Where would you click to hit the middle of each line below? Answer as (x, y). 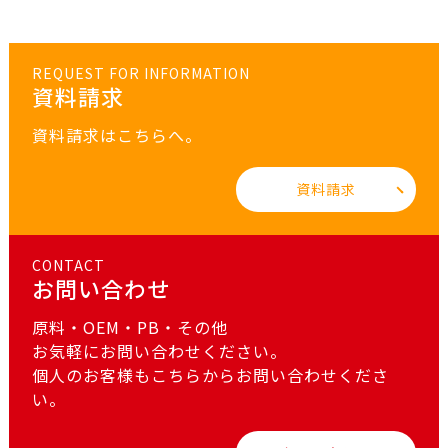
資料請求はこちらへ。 (116, 135)
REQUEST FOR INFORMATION (140, 73)
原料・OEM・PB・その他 (129, 327)
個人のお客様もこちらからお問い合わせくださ (210, 375)
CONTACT (68, 265)
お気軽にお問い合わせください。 (159, 351)
